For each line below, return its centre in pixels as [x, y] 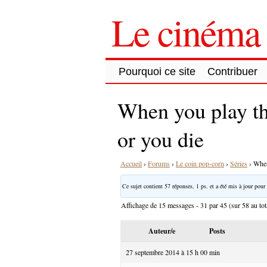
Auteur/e [162, 231]
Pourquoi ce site [157, 71]
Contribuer [232, 71]
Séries [239, 163]
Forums [159, 163]
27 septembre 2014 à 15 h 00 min [173, 252]
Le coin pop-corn [200, 163]
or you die [161, 139]
